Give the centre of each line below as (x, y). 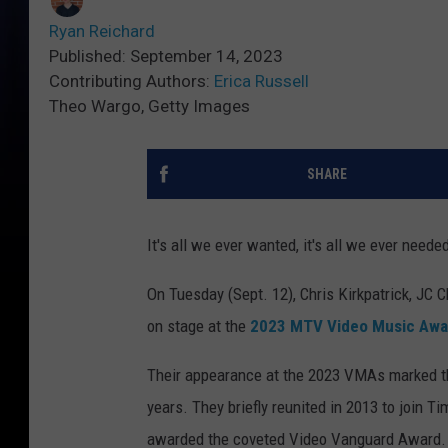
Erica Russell (261, 81)
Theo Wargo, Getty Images (149, 106)
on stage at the (198, 326)
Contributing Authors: (131, 81)
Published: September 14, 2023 (166, 56)
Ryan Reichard (102, 31)
